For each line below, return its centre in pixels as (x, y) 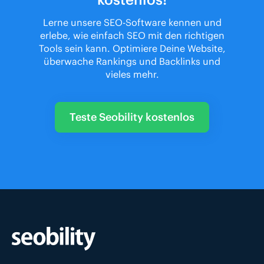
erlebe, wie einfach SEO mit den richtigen (132, 35)
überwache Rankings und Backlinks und (132, 61)
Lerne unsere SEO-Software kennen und (132, 22)
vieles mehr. (132, 74)
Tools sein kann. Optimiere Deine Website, (132, 48)
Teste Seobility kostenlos (132, 117)
